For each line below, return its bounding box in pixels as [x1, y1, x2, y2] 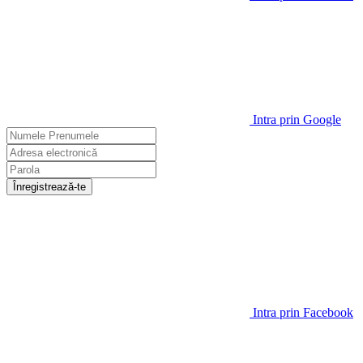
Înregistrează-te [13, 180, 86, 193]
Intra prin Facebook [253, 305, 353, 319]
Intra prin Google [253, 112, 341, 126]
